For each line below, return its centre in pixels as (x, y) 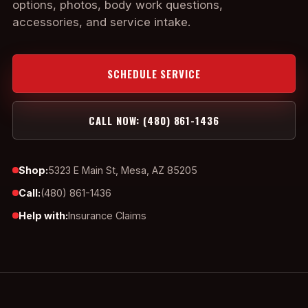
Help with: (43, 216)
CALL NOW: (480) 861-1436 (154, 120)
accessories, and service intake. (101, 22)
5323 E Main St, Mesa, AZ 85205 (123, 170)
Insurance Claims (107, 216)
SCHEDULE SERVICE (154, 74)
